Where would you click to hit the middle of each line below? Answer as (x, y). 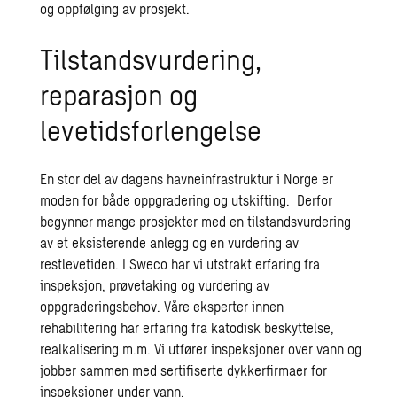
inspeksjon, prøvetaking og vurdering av (155, 285)
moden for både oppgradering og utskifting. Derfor (187, 200)
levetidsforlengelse (151, 129)
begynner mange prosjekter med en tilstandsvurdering (196, 221)
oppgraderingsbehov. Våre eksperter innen (162, 306)
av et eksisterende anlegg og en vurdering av (170, 242)
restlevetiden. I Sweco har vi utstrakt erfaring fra (180, 264)
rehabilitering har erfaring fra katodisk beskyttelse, (187, 327)
